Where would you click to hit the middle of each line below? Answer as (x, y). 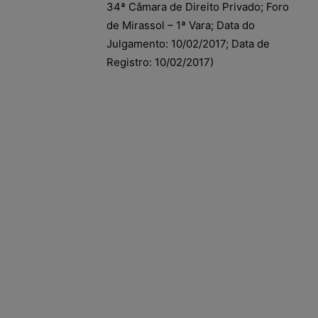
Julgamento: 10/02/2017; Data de (188, 43)
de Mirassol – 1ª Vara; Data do (181, 25)
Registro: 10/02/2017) (160, 62)
